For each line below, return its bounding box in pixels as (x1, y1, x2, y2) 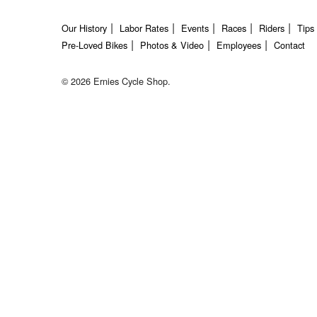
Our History (62, 21, 107, 35)
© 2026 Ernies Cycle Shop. (62, 74, 171, 88)
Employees (217, 38, 261, 52)
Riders (259, 21, 284, 35)
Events (181, 21, 209, 35)
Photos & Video (140, 38, 204, 52)
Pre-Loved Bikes (62, 38, 127, 52)
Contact (274, 38, 305, 52)
